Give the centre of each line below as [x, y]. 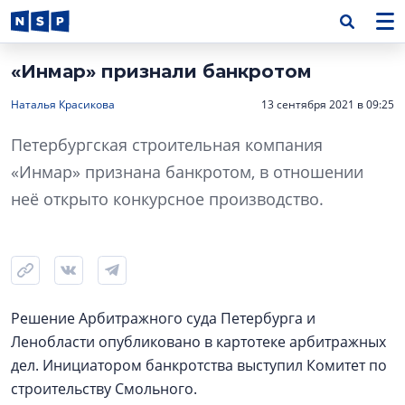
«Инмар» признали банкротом [161, 71]
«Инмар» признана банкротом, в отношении [187, 172]
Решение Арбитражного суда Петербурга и [163, 318]
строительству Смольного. [104, 389]
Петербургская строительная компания [167, 145]
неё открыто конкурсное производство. [167, 199]
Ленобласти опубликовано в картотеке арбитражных [198, 342]
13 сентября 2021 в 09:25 [328, 104]
